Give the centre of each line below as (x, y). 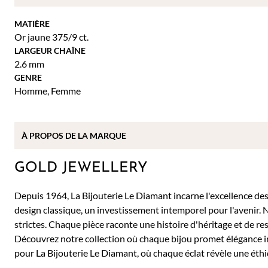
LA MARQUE (102, 135)
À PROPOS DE (50, 135)
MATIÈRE (32, 24)
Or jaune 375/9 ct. (51, 37)
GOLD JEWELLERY (81, 168)
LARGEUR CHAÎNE (50, 51)
